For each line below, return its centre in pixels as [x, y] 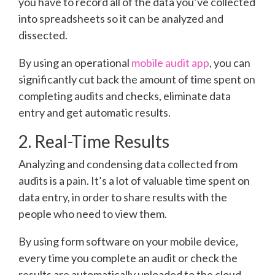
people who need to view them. [93, 214]
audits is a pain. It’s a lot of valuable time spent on [134, 181]
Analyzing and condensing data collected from [128, 164]
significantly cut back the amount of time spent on [137, 79]
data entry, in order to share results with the [123, 197]
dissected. [43, 35]
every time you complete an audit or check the [128, 258]
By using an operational [75, 63]
